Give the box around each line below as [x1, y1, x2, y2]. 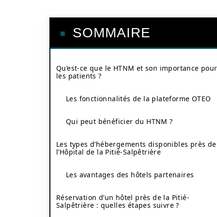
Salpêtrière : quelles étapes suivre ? [56, 201, 179, 210]
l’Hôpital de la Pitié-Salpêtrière [56, 147, 161, 156]
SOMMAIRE [73, 25, 151, 40]
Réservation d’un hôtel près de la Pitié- [56, 193, 189, 202]
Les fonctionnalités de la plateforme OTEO [66, 94, 211, 103]
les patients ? [56, 71, 102, 80]
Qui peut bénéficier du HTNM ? [66, 117, 173, 126]
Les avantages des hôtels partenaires [66, 170, 194, 179]
